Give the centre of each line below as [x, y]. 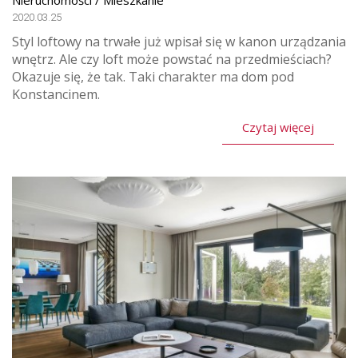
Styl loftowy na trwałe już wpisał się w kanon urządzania [179, 42]
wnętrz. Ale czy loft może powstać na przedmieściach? [172, 60]
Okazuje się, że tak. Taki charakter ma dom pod [153, 77]
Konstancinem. [56, 95]
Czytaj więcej [278, 127]
